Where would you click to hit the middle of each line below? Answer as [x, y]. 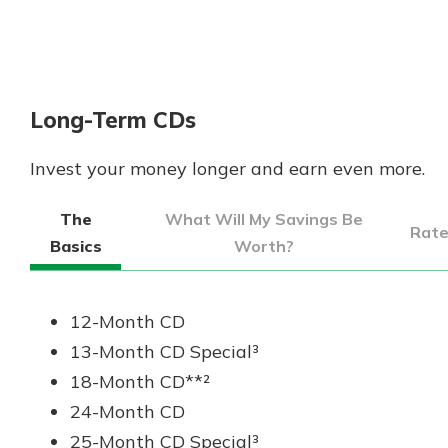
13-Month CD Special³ [164, 351]
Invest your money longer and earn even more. [227, 168]
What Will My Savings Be [263, 218]
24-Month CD [127, 411]
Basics [75, 245]
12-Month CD [127, 321]
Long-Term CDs [113, 119]
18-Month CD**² [140, 381]
